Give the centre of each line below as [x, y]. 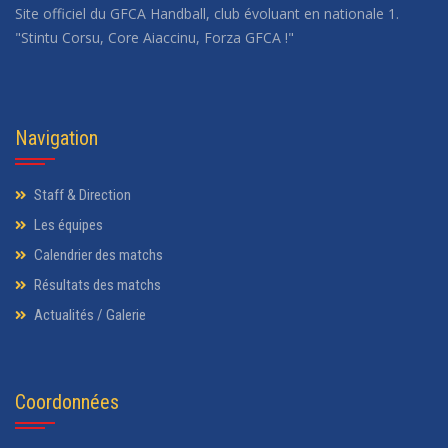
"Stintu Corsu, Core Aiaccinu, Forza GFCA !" [154, 37]
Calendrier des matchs [97, 254]
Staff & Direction [81, 194]
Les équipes [67, 224]
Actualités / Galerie [88, 314]
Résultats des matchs [96, 284]
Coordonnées [67, 401]
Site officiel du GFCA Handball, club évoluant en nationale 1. [207, 13]
